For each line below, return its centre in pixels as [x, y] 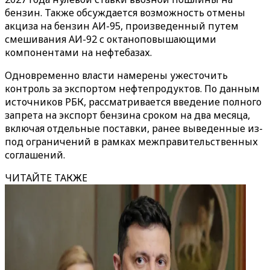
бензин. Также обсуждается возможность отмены [125, 13]
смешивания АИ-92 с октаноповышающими [111, 39]
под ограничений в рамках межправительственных [131, 142]
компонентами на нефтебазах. [78, 52]
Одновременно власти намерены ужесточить [116, 75]
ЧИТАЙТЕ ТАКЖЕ [46, 178]
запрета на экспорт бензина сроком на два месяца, [127, 115]
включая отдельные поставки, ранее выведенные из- [134, 128]
